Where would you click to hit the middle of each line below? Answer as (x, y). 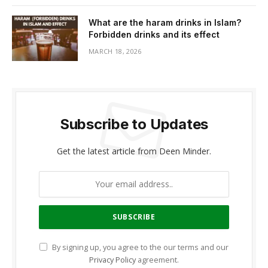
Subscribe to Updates (134, 124)
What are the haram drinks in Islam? (165, 22)
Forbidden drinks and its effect (154, 34)
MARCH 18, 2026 (115, 51)
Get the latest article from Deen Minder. (134, 151)
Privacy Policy (112, 260)
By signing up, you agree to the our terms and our (139, 247)
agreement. (157, 260)
